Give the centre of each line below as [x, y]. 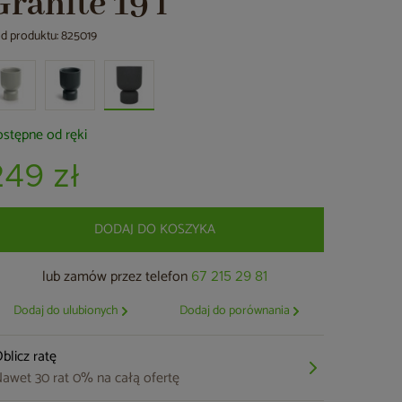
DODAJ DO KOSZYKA [155, 229]
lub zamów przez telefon [117, 277]
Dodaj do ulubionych [66, 311]
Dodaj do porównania [235, 311]
